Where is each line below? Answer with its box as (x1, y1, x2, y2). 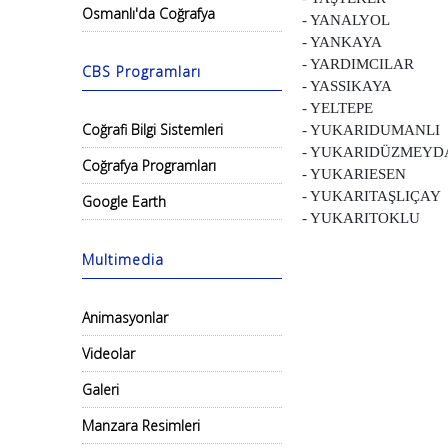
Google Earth (82, 192, 166, 211)
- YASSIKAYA (302, 78, 392, 94)
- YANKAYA (302, 34, 382, 50)
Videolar (82, 344, 135, 363)
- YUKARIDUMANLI (302, 122, 440, 138)
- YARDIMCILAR (302, 56, 414, 72)
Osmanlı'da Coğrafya (82, 4, 215, 23)
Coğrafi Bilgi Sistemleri (82, 120, 223, 139)
